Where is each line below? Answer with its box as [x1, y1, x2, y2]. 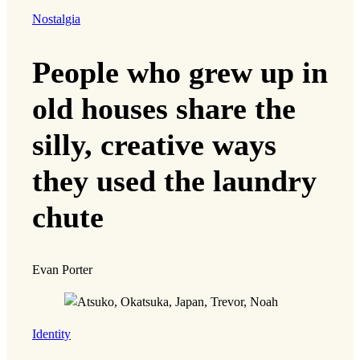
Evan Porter [32, 262, 92, 277]
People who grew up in [32, 55, 328, 89]
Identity [32, 327, 71, 342]
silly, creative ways [32, 127, 276, 162]
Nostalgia [32, 12, 80, 27]
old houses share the [32, 91, 296, 125]
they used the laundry [32, 163, 317, 198]
